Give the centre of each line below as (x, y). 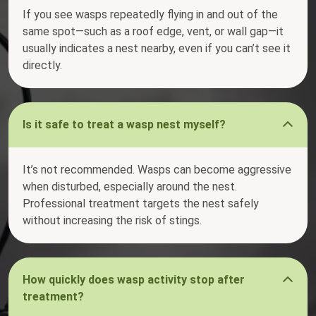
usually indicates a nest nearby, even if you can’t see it (157, 49)
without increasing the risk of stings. (112, 221)
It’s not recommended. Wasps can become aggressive (157, 170)
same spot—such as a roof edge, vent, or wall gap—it (153, 32)
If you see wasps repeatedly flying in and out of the (150, 15)
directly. (42, 66)
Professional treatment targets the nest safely (141, 204)
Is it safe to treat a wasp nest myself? (124, 125)
